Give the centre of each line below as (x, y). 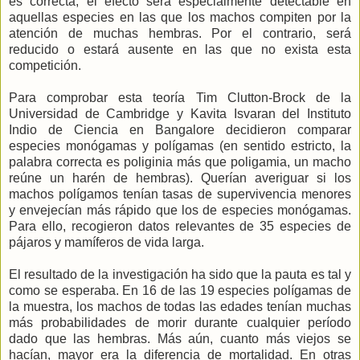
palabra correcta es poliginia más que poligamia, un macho (180, 162)
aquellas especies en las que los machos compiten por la (180, 17)
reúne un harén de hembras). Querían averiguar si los (180, 178)
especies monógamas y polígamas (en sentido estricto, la (180, 145)
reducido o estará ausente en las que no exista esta (180, 49)
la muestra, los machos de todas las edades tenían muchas (180, 306)
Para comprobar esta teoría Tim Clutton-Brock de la (180, 97)
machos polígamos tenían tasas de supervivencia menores (180, 194)
